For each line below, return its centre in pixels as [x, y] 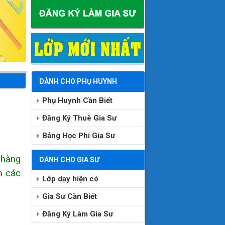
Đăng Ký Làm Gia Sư [77, 214]
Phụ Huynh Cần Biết [77, 101]
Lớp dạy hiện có [70, 179]
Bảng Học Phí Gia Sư [78, 136]
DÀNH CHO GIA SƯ [69, 160]
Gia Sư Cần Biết [69, 197]
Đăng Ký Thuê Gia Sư [79, 118]
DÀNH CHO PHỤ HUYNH [78, 82]
